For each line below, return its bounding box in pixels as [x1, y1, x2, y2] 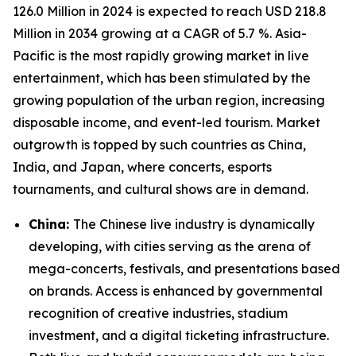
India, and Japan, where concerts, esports [13, 158, 272, 175]
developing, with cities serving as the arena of [29, 238, 311, 254]
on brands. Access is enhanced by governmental [29, 282, 323, 299]
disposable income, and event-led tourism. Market [13, 114, 320, 130]
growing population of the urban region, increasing [13, 91, 325, 108]
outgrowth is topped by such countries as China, [13, 136, 306, 153]
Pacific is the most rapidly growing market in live [13, 47, 309, 64]
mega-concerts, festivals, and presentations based [29, 260, 340, 277]
